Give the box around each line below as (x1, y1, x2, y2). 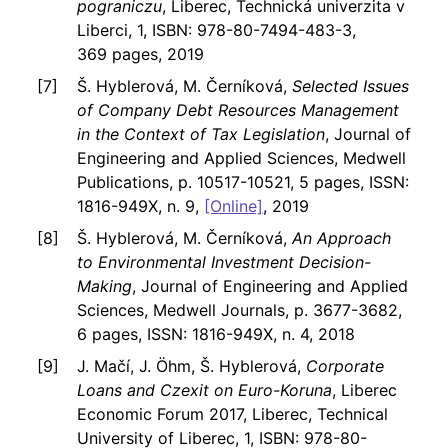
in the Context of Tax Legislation (76, 124, 325, 145)
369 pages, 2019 (76, 44, 204, 65)
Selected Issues (291, 76, 409, 97)
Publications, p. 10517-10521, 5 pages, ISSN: (76, 172, 409, 193)
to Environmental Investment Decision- (76, 252, 371, 273)
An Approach (291, 228, 391, 249)
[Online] (203, 196, 263, 217)
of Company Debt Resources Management (76, 100, 399, 121)
